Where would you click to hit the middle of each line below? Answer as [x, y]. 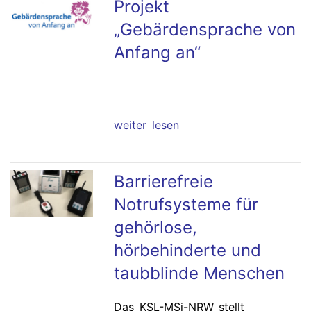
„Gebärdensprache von [205, 29]
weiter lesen [146, 125]
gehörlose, [156, 227]
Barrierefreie [164, 181]
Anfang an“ [158, 52]
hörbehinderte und [188, 250]
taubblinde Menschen [200, 273]
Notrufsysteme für [186, 204]
